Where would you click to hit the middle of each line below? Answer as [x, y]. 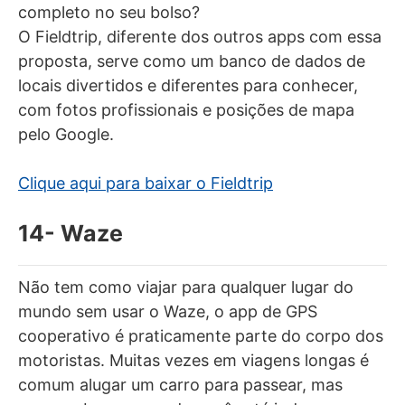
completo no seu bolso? [109, 12]
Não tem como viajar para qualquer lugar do [186, 287]
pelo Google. [66, 134]
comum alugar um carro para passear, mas [180, 384]
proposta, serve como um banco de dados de [192, 61]
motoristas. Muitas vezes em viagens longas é [193, 360]
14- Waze [71, 233]
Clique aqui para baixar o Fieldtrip [146, 183]
